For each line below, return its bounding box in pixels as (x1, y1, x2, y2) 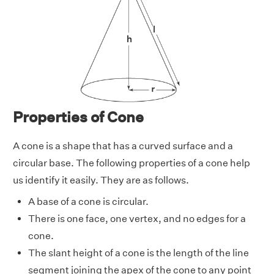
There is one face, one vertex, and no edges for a (28, 212, 246, 224)
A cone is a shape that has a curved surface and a (13, 139, 233, 152)
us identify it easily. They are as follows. (13, 174, 189, 186)
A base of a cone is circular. (28, 195, 149, 207)
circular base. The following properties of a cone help (13, 157, 250, 169)
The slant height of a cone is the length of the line (28, 246, 249, 259)
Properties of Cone (13, 108, 144, 125)
